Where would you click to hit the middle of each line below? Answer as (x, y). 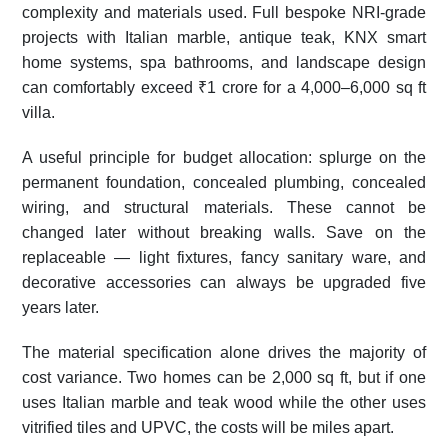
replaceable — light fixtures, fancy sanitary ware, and (224, 257)
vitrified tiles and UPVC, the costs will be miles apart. (208, 427)
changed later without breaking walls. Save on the (224, 232)
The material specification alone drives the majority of (224, 352)
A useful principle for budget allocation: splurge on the (224, 157)
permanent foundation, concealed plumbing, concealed (224, 182)
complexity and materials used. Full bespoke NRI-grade (224, 12)
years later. (60, 307)
